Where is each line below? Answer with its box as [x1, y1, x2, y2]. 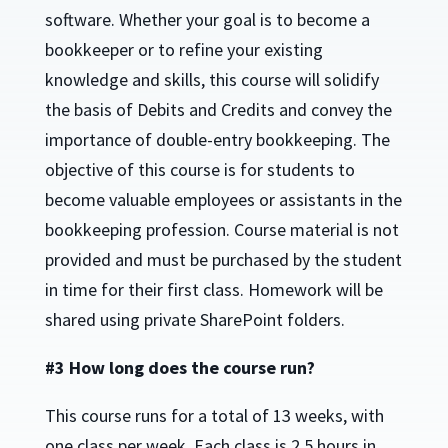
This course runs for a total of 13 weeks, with [44, 404, 384, 428]
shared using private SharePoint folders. [44, 308, 345, 332]
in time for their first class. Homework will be [44, 278, 383, 302]
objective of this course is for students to [44, 158, 355, 182]
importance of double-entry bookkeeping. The [44, 128, 390, 152]
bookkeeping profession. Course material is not [44, 218, 399, 242]
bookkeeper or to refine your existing [44, 38, 323, 62]
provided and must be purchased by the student [44, 248, 402, 272]
